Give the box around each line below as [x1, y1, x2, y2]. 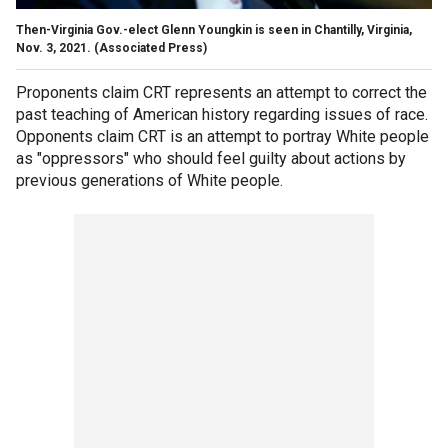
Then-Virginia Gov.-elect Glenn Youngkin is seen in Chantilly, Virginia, [16, 22, 412, 37]
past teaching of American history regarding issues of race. [16, 104, 428, 124]
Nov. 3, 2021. [16, 40, 91, 55]
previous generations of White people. [16, 170, 283, 190]
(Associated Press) [94, 40, 207, 55]
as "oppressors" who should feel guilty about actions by [16, 148, 406, 168]
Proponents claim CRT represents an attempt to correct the [16, 82, 427, 102]
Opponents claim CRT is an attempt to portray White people [16, 126, 429, 146]
